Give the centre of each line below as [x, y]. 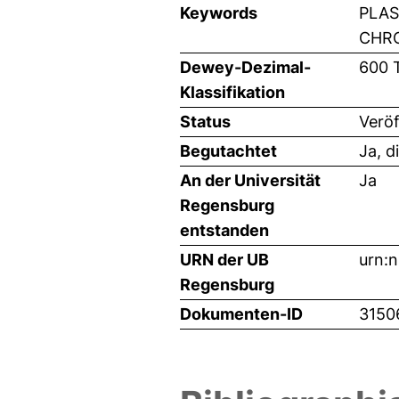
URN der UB [224, 259]
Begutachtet [228, 151]
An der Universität [250, 180]
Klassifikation [232, 92]
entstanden [224, 230]
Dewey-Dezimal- [245, 67]
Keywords [219, 12]
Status [205, 121]
